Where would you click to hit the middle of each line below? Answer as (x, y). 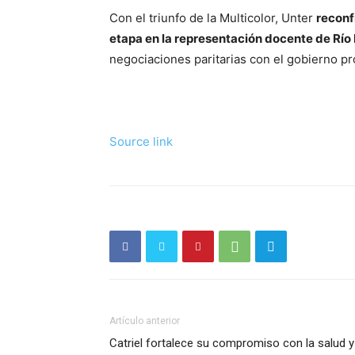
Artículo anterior (145, 321)
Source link (141, 142)
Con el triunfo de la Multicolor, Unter (213, 18)
